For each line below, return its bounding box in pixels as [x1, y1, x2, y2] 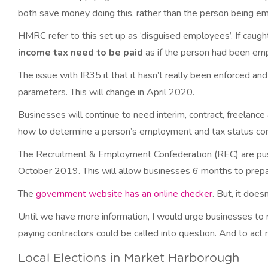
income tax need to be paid [18, 46, 143, 59]
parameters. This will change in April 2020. [18, 86, 194, 99]
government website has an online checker [36, 187, 212, 200]
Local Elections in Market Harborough [18, 252, 239, 264]
